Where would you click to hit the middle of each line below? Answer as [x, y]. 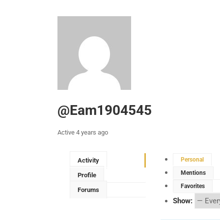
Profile [87, 175]
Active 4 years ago [83, 132]
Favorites [193, 186]
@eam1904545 [105, 110]
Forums [88, 190]
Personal [192, 159]
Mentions [193, 173]
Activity [88, 160]
